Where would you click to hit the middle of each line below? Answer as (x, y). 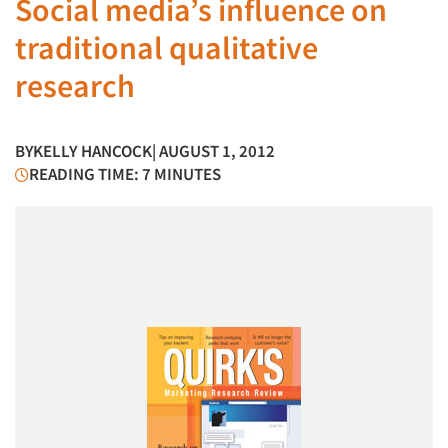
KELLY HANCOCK (92, 151)
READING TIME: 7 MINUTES (125, 174)
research (75, 86)
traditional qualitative (166, 48)
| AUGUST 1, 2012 (213, 151)
